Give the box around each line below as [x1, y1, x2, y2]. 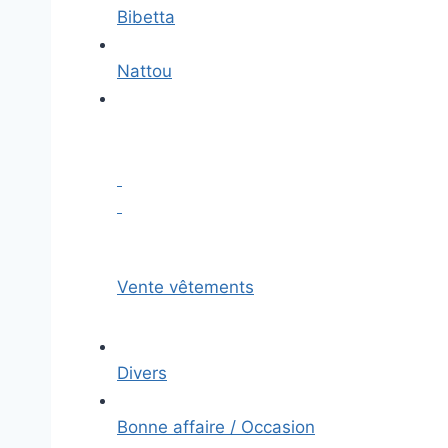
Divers [117, 363, 167, 383]
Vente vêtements [117, 277, 254, 297]
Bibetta [117, 7, 175, 27]
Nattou [117, 61, 172, 81]
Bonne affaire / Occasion [117, 417, 315, 437]
